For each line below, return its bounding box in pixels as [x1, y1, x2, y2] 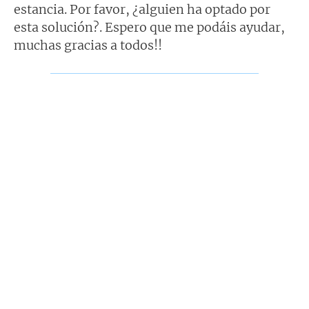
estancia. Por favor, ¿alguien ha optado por [14, 1, 270, 18]
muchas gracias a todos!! [14, 37, 162, 54]
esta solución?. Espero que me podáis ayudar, [14, 19, 285, 36]
